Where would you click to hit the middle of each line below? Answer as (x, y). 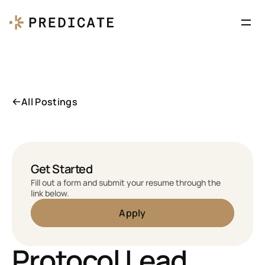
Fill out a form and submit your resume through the (126, 182)
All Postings (49, 102)
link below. (50, 193)
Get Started (62, 169)
